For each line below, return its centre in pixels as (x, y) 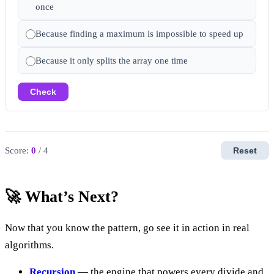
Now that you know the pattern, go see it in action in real (127, 228)
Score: (18, 150)
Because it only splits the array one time (112, 60)
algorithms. (29, 245)
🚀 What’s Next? (62, 196)
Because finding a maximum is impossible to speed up (139, 33)
